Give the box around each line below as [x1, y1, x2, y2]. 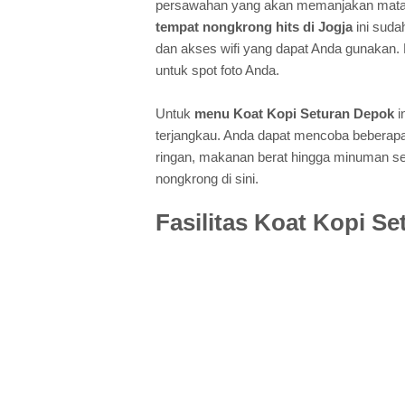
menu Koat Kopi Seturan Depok [194, 106, 394, 122]
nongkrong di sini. [155, 171, 259, 187]
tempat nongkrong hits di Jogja [155, 19, 353, 35]
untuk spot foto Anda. [155, 62, 279, 79]
